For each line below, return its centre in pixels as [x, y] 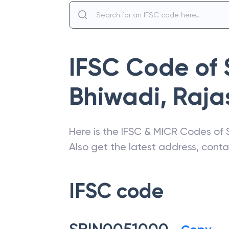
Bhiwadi [114, 97]
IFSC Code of [146, 67]
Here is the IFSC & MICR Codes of [147, 131]
